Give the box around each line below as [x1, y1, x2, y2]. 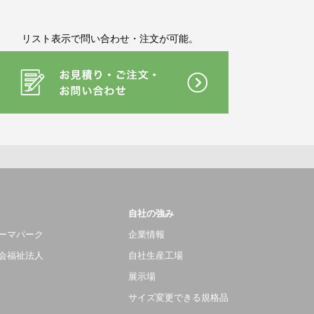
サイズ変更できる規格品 [128, 292, 228, 303]
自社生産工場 [128, 250, 183, 261]
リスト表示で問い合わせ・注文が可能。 [22, 33, 199, 44]
